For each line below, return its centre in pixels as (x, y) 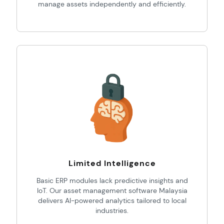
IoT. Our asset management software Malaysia (112, 190)
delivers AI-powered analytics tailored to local (112, 200)
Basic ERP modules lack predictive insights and (112, 180)
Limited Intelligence (112, 163)
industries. (112, 210)
